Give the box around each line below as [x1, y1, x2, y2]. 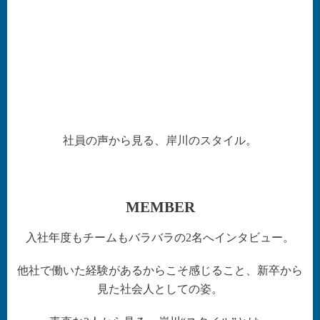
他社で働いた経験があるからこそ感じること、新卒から [17, 264, 303, 276]
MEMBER [125, 198, 195, 215]
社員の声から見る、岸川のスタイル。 [63, 134, 257, 146]
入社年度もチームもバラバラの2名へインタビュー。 [26, 231, 294, 244]
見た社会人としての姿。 [97, 282, 223, 295]
